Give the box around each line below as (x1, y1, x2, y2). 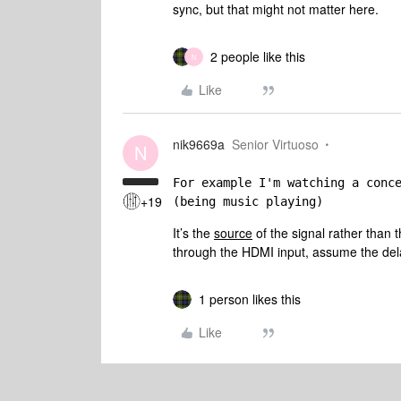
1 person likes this (199, 290, 301, 308)
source (214, 224, 252, 242)
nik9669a (173, 135, 225, 153)
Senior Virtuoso (232, 135, 319, 153)
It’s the (173, 224, 214, 242)
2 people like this (210, 47, 305, 65)
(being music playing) (173, 194, 323, 209)
